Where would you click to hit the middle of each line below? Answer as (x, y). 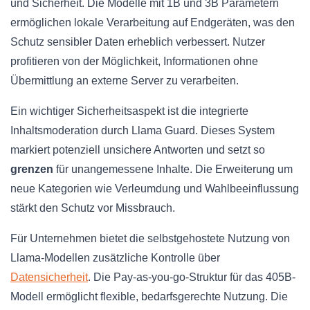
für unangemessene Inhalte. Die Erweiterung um (173, 170)
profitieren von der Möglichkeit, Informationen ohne (134, 62)
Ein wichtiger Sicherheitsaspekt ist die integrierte (129, 111)
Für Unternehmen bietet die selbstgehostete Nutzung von (150, 239)
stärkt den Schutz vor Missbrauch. (93, 208)
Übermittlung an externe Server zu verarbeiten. (125, 81)
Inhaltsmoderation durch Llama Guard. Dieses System (143, 131)
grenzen (32, 170)
